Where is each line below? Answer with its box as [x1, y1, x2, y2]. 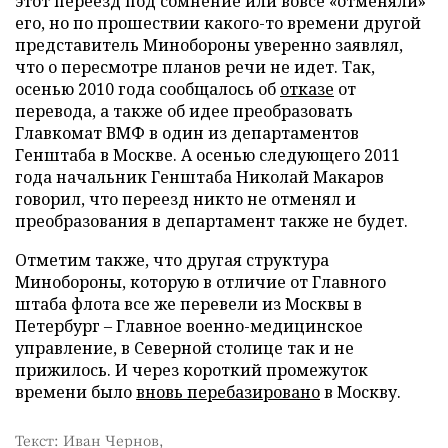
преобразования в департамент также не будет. [15, 210, 408, 232]
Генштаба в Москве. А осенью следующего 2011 [15, 144, 400, 166]
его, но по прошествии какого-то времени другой [15, 12, 421, 34]
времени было [15, 381, 136, 403]
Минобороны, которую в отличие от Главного [15, 271, 386, 293]
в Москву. [320, 381, 401, 403]
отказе [280, 78, 334, 100]
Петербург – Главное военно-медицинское [15, 315, 363, 337]
